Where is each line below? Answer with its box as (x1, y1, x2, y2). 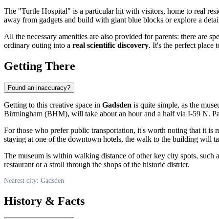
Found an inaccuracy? (8, 84, 70, 91)
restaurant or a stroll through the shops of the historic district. (4, 160, 190, 169)
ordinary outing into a (4, 41, 72, 49)
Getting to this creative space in (4, 100, 102, 109)
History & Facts (4, 194, 85, 207)
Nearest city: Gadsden (4, 176, 64, 184)
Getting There (4, 59, 75, 72)
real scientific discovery (72, 41, 149, 49)
